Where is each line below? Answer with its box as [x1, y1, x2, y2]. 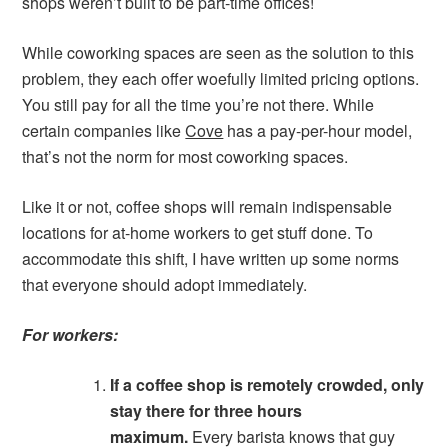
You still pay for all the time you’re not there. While [22, 93, 375, 116]
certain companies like [22, 119, 186, 142]
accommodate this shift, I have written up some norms [22, 247, 400, 270]
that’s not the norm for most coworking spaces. [22, 145, 349, 168]
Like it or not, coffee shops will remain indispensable [22, 195, 393, 218]
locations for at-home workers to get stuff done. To [22, 221, 374, 244]
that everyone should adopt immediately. [22, 273, 308, 296]
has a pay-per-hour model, [223, 119, 413, 142]
